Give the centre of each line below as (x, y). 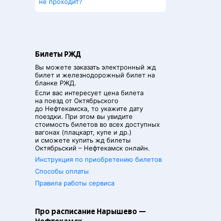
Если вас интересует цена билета (89, 93)
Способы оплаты (62, 171)
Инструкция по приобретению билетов (98, 159)
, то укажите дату (115, 109)
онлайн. (136, 148)
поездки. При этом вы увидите (84, 116)
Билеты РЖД (58, 54)
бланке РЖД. (56, 83)
